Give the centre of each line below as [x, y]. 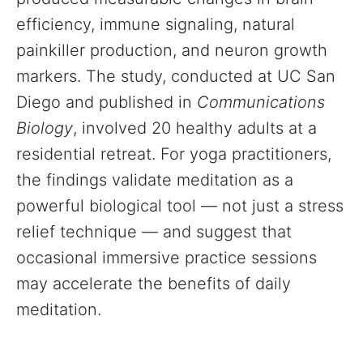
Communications [261, 102]
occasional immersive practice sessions [167, 258]
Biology [45, 128]
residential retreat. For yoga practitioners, [174, 154]
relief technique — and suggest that [154, 232]
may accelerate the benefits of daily [154, 284]
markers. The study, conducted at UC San [176, 76]
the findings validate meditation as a [155, 180]
